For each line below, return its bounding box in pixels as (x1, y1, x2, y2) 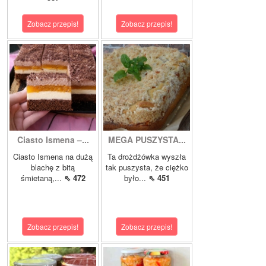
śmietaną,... (20, 172, 64, 184)
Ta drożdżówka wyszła (107, 151, 186, 163)
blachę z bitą (31, 161, 75, 173)
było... (123, 172, 148, 184)
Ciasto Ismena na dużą (13, 151, 93, 163)
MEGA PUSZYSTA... (107, 134, 186, 146)
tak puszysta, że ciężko (105, 161, 188, 173)
